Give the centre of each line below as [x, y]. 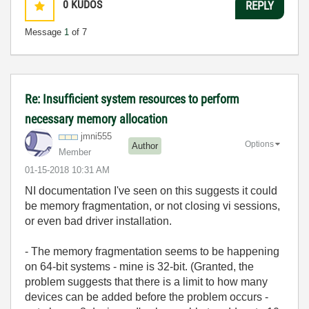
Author [145, 146]
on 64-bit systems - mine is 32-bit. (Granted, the [139, 267]
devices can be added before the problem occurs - [147, 297]
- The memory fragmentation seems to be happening [152, 251]
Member [75, 152]
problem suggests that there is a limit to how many [146, 282]
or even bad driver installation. [98, 221]
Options [259, 144]
